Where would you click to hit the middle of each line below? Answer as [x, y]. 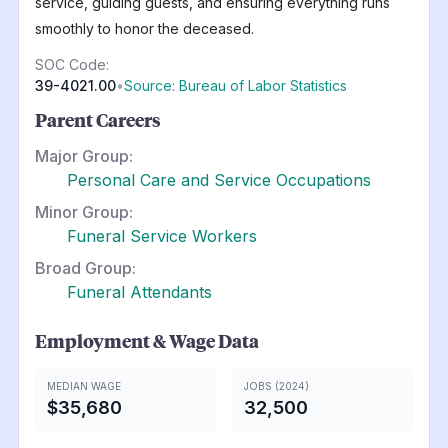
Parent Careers [97, 119]
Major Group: [83, 155]
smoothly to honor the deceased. [144, 28]
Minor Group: [83, 211]
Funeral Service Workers [161, 235]
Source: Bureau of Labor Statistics [235, 85]
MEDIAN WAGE [83, 385]
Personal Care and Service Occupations [218, 179]
